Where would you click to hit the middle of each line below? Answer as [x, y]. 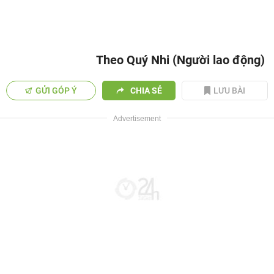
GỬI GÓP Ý [57, 91]
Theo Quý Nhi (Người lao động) [180, 60]
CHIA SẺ [146, 91]
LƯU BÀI [230, 91]
